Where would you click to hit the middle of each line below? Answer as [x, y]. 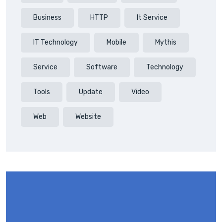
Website [88, 117]
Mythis [166, 43]
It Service [152, 18]
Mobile [116, 43]
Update [91, 92]
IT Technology [55, 43]
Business [47, 18]
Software [102, 67]
